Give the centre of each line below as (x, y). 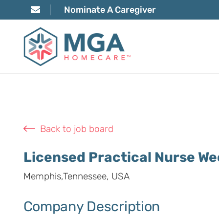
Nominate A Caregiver (110, 10)
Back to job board (77, 129)
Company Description (92, 206)
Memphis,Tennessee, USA (76, 176)
